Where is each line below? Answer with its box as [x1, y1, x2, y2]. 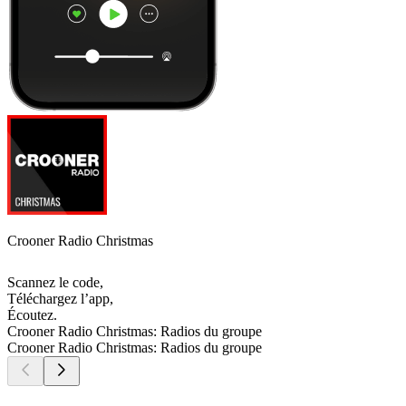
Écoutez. [7, 307, 57, 324]
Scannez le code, [7, 275, 103, 291]
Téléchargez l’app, [7, 291, 113, 307]
